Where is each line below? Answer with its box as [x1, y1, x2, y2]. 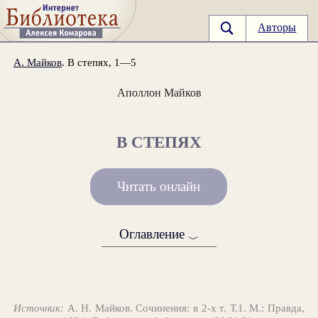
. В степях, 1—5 [62, 55, 137, 68]
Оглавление [119, 226, 188, 241]
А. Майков [13, 55, 62, 68]
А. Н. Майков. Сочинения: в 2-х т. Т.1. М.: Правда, [64, 301, 305, 314]
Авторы [258, 21, 297, 34]
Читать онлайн [117, 179, 200, 194]
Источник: [13, 301, 65, 314]
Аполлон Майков [116, 85, 202, 99]
